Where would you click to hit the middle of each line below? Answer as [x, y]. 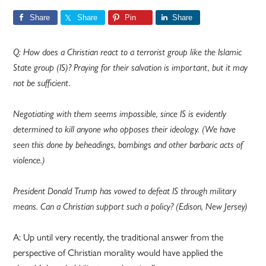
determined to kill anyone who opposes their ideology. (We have [125, 129]
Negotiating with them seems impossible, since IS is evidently [120, 114]
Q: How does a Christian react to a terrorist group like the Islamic [128, 52]
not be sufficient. [42, 83]
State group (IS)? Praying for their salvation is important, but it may [131, 68]
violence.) [29, 160]
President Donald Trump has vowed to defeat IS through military [125, 191]
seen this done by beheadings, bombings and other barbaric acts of [128, 145]
